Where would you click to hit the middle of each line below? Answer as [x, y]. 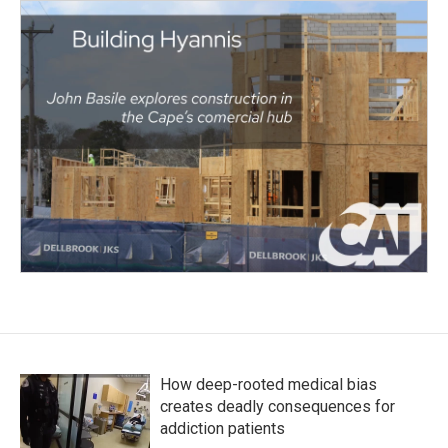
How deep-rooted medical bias [268, 384]
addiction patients [222, 428]
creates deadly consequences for [277, 406]
